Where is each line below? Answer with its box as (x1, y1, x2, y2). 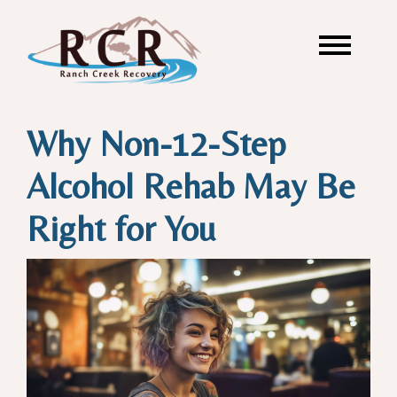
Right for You (27, 208, 215, 250)
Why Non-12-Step (27, 123, 285, 165)
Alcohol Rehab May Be (27, 166, 355, 207)
